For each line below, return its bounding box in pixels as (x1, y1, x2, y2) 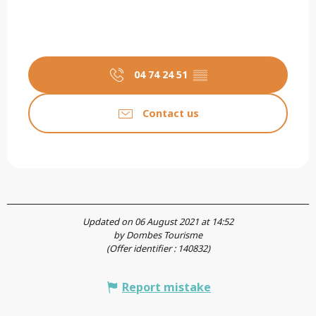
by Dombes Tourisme (114, 229, 202, 242)
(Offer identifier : (106, 242, 178, 255)
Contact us (142, 106, 199, 120)
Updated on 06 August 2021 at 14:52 (83, 215, 233, 229)
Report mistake (122, 279, 211, 296)
